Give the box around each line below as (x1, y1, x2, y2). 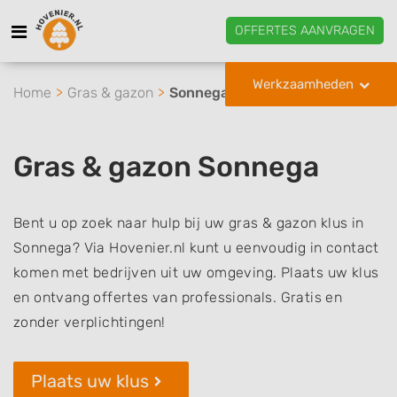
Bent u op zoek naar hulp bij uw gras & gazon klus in (13, 214, 364, 231)
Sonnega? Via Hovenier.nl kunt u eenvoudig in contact (13, 239, 379, 256)
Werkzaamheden (253, 76, 354, 92)
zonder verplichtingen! (13, 314, 166, 331)
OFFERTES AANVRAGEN (235, 22, 375, 38)
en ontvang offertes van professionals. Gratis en (13, 289, 343, 306)
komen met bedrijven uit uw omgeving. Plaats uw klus (13, 264, 379, 281)
